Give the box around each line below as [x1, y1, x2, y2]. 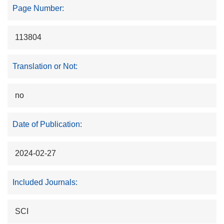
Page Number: [12, 4, 64, 13]
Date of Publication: [12, 120, 82, 129]
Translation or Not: [12, 62, 77, 71]
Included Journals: [12, 178, 77, 187]
